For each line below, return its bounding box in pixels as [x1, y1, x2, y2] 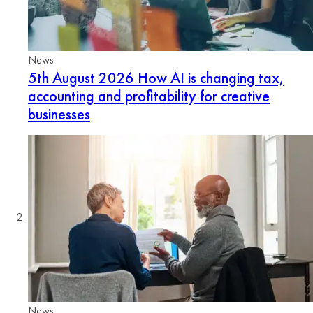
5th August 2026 [28, 67, 134, 88]
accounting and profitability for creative [28, 85, 270, 106]
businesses [28, 103, 90, 124]
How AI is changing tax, [134, 67, 284, 88]
